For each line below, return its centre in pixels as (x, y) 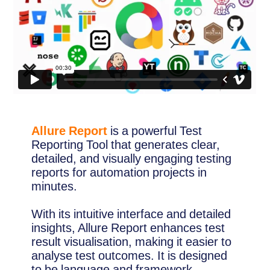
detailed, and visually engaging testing (132, 158)
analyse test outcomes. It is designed (130, 255)
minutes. (55, 186)
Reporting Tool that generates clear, (126, 144)
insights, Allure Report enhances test (128, 228)
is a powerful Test (155, 130)
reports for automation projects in (119, 172)
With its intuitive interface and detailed (131, 214)
